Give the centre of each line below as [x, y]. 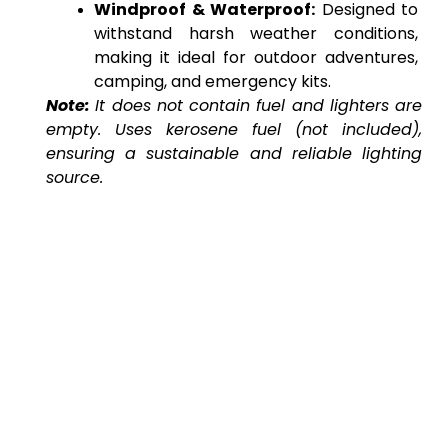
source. [74, 177]
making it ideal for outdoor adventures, [256, 57]
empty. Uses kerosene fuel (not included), [234, 129]
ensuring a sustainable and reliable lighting [234, 153]
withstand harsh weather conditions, [256, 33]
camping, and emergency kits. [212, 81]
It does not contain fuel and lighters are [258, 105]
